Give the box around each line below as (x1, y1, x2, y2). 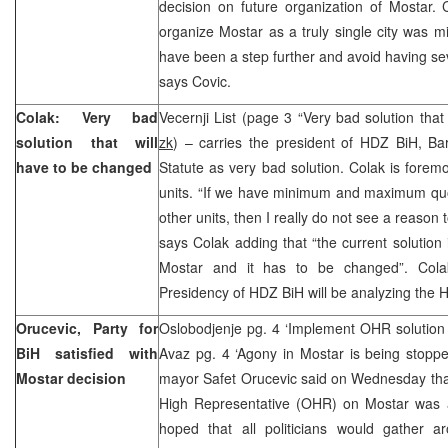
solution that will (16, 131, 158, 152)
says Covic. (159, 70, 231, 91)
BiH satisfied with (16, 342, 158, 363)
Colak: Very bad (16, 106, 158, 127)
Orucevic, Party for (16, 317, 158, 338)
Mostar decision (16, 367, 126, 388)
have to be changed (16, 156, 152, 177)
